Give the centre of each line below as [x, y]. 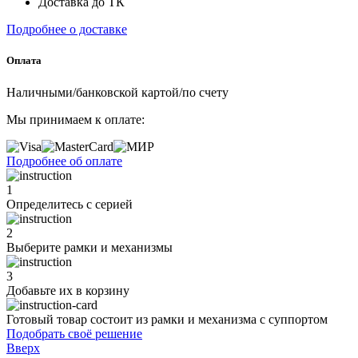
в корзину [103, 290]
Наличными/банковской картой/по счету [117, 92]
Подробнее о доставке [67, 30]
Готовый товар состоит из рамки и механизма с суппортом [167, 319]
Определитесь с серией [70, 204]
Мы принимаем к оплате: [76, 119]
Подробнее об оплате [64, 161]
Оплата [24, 61]
